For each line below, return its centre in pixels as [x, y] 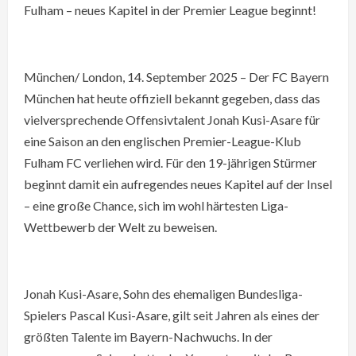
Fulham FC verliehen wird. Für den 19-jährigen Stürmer [170, 163]
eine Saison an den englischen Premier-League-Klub [163, 141]
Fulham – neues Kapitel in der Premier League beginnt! [170, 10]
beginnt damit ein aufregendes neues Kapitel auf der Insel [178, 184]
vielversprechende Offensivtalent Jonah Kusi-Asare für [172, 120]
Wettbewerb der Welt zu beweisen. [120, 227]
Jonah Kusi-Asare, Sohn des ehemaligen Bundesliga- [163, 294]
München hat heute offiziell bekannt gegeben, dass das [172, 98]
